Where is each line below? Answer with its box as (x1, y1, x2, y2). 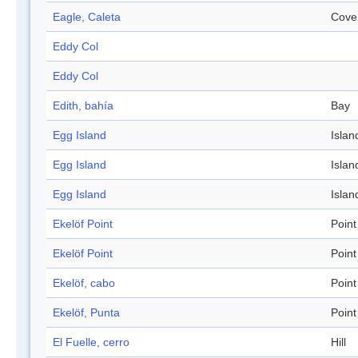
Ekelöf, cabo (53, 276, 115, 290)
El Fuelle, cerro (53, 336, 129, 349)
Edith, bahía (53, 99, 113, 113)
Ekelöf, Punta (53, 306, 120, 320)
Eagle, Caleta (53, 10, 121, 24)
